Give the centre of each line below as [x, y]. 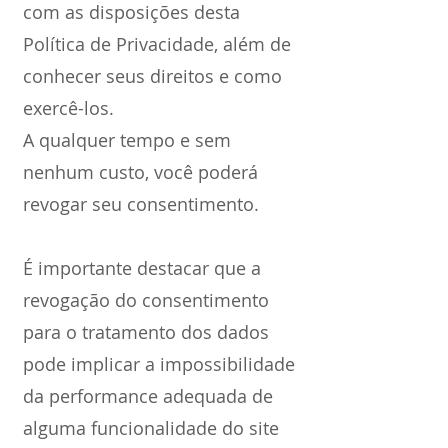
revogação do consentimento [146, 300]
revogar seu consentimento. [141, 204]
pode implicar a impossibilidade [159, 364]
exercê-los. [68, 108]
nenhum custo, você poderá [140, 172]
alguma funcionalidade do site [151, 428]
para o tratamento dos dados [146, 332]
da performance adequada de [148, 396]
